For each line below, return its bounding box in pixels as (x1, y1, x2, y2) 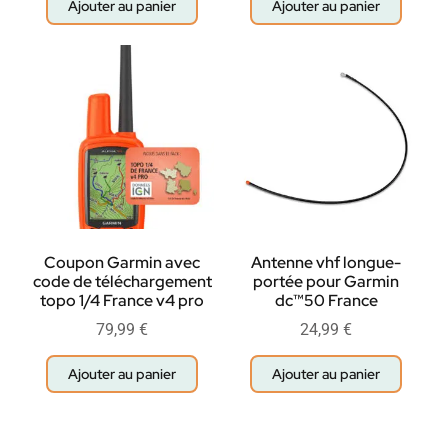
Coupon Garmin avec (44, 251, 200, 273)
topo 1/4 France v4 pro (40, 289, 204, 311)
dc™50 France (274, 289, 378, 311)
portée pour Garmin (253, 270, 399, 292)
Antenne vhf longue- (251, 251, 401, 273)
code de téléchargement (32, 270, 212, 292)
